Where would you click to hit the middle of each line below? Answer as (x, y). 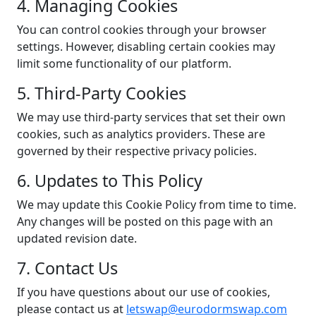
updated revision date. (77, 238)
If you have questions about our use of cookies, (144, 292)
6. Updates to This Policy (110, 181)
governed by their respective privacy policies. (137, 151)
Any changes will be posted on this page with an (145, 221)
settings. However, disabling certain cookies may (146, 47)
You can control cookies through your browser (142, 30)
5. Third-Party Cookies (102, 93)
